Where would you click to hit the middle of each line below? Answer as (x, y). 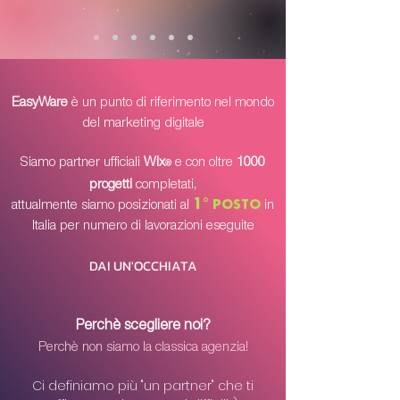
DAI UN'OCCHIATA (143, 266)
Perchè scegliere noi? (143, 327)
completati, (164, 185)
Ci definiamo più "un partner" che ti (143, 386)
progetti (111, 185)
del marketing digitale (143, 124)
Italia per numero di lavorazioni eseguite (143, 226)
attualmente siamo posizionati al (100, 206)
